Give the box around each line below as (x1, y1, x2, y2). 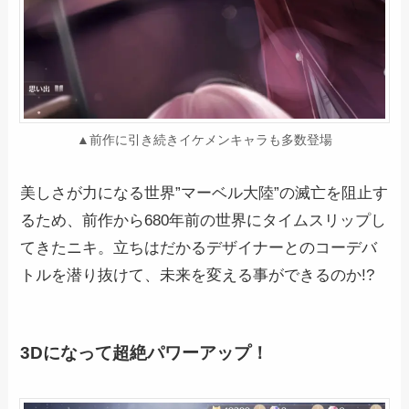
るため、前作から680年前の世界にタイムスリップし (20, 212, 387, 230)
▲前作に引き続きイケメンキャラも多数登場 (77, 133, 332, 148)
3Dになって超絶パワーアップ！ (20, 342, 269, 362)
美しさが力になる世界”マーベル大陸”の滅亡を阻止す (20, 184, 389, 203)
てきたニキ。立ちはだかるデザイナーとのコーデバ (20, 239, 378, 257)
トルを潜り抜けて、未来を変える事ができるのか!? (20, 267, 375, 285)
